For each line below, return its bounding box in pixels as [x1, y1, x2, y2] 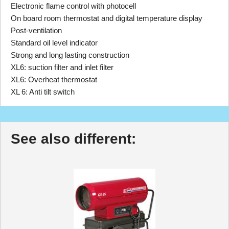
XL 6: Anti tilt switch [11, 87, 75, 96]
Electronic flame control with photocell [11, 2, 136, 10]
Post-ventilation [11, 26, 62, 35]
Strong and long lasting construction [11, 51, 129, 59]
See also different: [11, 131, 136, 147]
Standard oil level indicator [11, 38, 98, 47]
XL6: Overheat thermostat [11, 75, 97, 84]
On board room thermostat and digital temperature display [11, 14, 202, 22]
